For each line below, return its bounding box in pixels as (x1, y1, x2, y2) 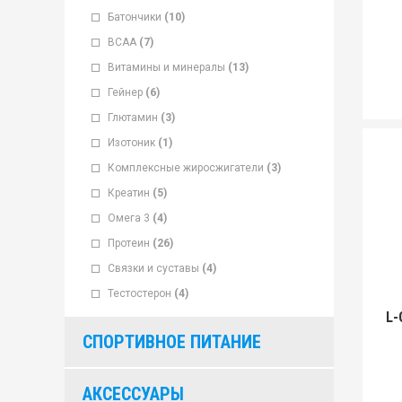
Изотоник (108, 136, 155, 149)
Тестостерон (108, 287, 171, 300)
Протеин (108, 237, 150, 249)
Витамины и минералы (108, 61, 225, 74)
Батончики (108, 11, 162, 23)
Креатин (108, 187, 150, 199)
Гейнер (108, 86, 143, 99)
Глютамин (108, 111, 158, 124)
